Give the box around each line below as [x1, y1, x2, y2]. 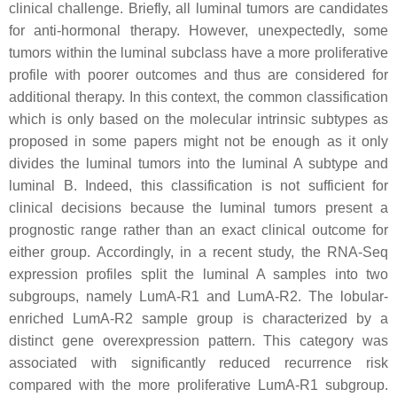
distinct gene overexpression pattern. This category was [9, 333, 388, 348]
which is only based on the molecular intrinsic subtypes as [9, 112, 388, 127]
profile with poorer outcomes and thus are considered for [9, 67, 388, 82]
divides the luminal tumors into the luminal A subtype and [9, 156, 388, 171]
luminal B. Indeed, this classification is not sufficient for [9, 178, 388, 193]
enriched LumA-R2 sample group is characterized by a [9, 311, 388, 326]
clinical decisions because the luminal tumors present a [9, 200, 388, 215]
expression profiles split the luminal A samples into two [9, 267, 388, 282]
